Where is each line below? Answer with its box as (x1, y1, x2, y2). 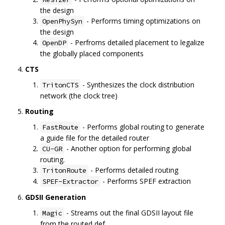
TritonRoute (42, 166, 86, 175)
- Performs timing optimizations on (84, 16, 200, 26)
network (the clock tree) (40, 91, 118, 101)
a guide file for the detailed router (40, 133, 149, 143)
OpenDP (42, 38, 66, 48)
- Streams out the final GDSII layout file (64, 208, 193, 218)
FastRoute (42, 123, 78, 132)
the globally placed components (40, 49, 144, 59)
